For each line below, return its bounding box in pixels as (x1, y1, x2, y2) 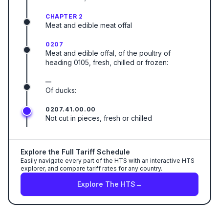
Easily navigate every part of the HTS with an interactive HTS (21, 157, 195, 164)
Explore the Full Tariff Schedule (21, 148, 130, 156)
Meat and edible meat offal (45, 21, 132, 29)
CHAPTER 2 (45, 13, 83, 20)
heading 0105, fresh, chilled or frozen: (45, 58, 168, 66)
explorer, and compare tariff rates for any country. (21, 165, 162, 172)
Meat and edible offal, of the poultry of (45, 49, 171, 57)
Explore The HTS (77, 180, 135, 188)
